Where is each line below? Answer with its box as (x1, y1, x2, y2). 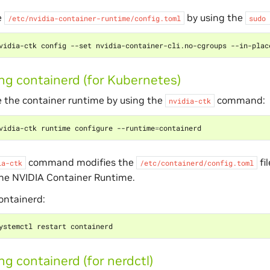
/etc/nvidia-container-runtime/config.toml (7, 13, 181, 23)
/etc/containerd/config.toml (139, 157, 254, 168)
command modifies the (25, 155, 136, 168)
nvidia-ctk (168, 95, 211, 105)
